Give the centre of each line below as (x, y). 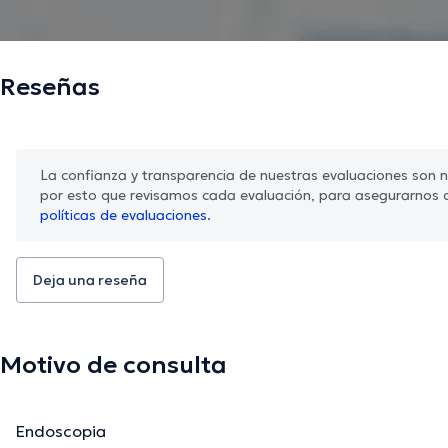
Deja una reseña (90, 280)
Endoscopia (61, 431)
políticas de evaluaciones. (125, 215)
